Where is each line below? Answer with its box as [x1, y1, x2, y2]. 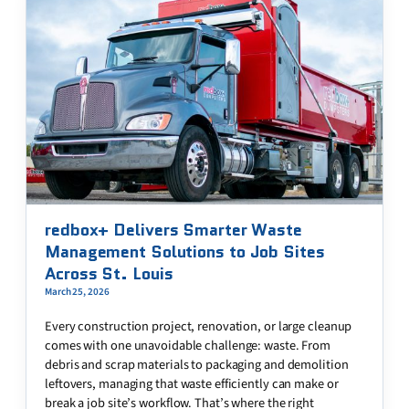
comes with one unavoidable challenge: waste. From [45, 336, 331, 356]
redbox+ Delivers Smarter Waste [45, 217, 302, 243]
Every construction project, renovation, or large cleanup [45, 317, 352, 337]
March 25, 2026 [45, 285, 110, 299]
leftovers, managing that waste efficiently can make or [45, 374, 339, 394]
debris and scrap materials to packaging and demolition [45, 355, 349, 375]
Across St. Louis [45, 261, 173, 287]
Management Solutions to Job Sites [45, 239, 325, 265]
